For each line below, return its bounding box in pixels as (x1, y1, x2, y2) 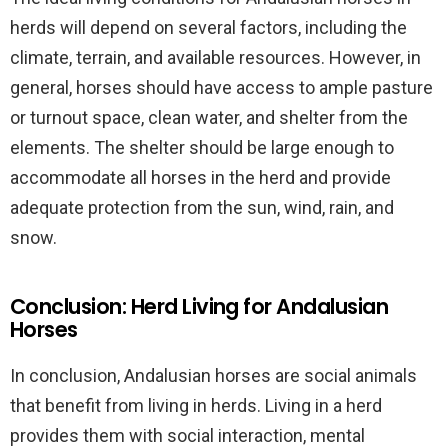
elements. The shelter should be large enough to (10, 137, 394, 158)
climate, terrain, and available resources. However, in (10, 47, 421, 68)
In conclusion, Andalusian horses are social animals (10, 365, 417, 386)
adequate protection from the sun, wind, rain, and (10, 197, 394, 218)
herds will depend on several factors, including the (10, 17, 407, 38)
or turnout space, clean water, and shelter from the (10, 107, 408, 128)
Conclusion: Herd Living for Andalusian (10, 292, 389, 321)
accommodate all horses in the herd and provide (10, 167, 391, 188)
